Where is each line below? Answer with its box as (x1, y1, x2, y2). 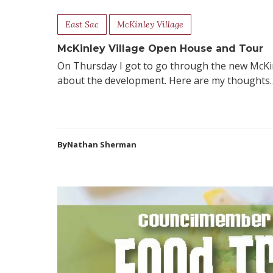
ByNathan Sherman (57, 138, 137, 150)
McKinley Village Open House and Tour (57, 43, 264, 55)
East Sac (65, 19, 99, 30)
